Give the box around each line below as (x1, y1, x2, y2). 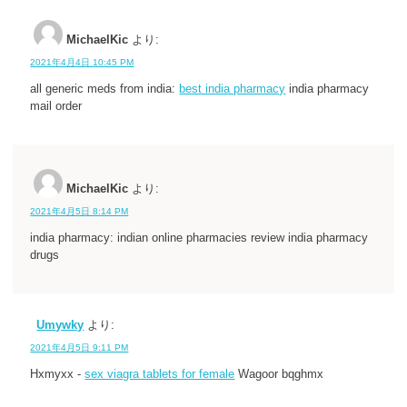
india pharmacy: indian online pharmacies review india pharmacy (30, 231, 369, 244)
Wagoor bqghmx (234, 368, 324, 382)
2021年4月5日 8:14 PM (30, 205, 129, 216)
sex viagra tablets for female (84, 368, 235, 382)
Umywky (36, 319, 84, 333)
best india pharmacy (179, 83, 286, 96)
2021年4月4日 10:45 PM (30, 57, 134, 68)
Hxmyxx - (30, 368, 85, 382)
